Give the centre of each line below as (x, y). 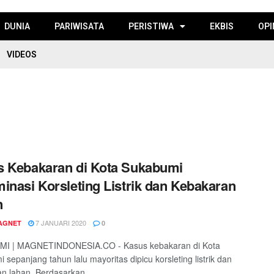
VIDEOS (21, 54)
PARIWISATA (79, 26)
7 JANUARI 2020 (60, 222)
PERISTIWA (151, 26)
